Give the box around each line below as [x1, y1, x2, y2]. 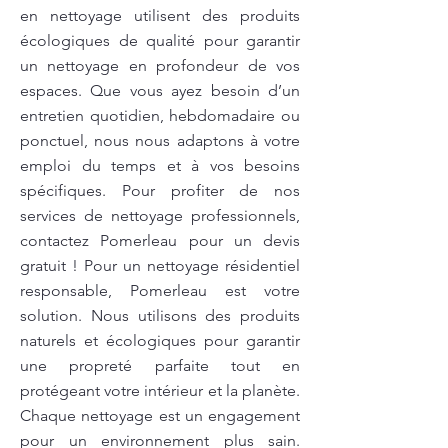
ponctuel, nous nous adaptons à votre [20, 131, 300, 150]
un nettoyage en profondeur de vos [20, 56, 300, 75]
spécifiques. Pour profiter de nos [20, 181, 300, 200]
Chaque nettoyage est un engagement [20, 406, 300, 425]
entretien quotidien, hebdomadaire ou [20, 106, 300, 125]
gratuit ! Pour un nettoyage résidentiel [20, 256, 300, 275]
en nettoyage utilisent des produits [20, 6, 300, 25]
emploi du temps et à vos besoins [20, 156, 300, 175]
